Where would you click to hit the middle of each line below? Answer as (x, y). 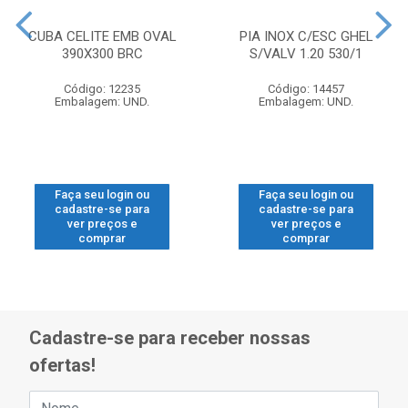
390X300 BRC (102, 54)
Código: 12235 (102, 89)
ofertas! (62, 365)
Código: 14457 (306, 89)
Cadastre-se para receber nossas (170, 338)
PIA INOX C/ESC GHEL (306, 36)
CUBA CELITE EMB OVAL (102, 36)
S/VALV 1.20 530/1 (306, 54)
